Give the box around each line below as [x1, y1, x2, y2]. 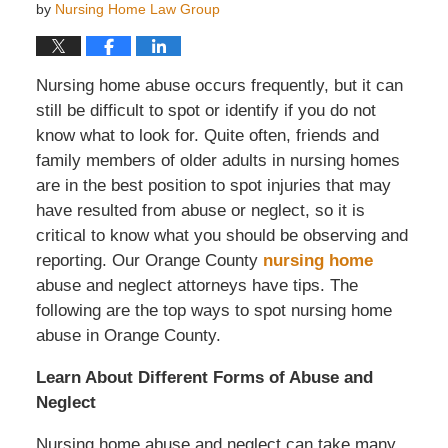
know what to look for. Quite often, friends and [35, 125, 379, 145]
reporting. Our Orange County [35, 250, 263, 270]
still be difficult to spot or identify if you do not [35, 100, 376, 120]
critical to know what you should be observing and [35, 225, 408, 245]
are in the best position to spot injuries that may [35, 175, 391, 195]
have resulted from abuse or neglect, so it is [35, 200, 365, 220]
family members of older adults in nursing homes [35, 150, 400, 170]
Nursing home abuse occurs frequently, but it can [35, 75, 403, 95]
